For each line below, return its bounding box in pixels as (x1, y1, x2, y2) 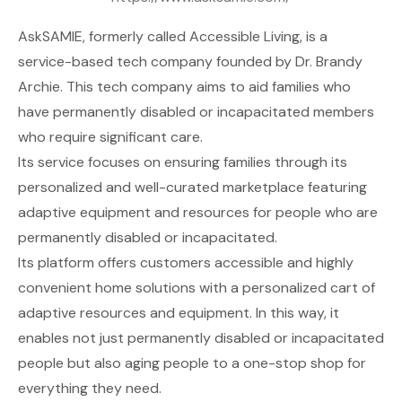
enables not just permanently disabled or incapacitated (18, 328, 384, 347)
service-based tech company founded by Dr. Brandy (18, 51, 363, 71)
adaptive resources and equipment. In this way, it (18, 302, 339, 322)
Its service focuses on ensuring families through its (18, 152, 347, 171)
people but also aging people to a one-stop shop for (18, 353, 366, 372)
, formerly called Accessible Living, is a (83, 26, 328, 46)
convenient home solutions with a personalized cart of (18, 277, 375, 297)
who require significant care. (18, 127, 203, 146)
